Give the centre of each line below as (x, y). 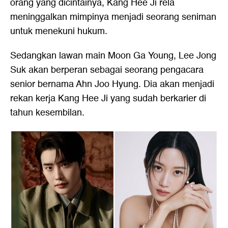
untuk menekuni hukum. (59, 32)
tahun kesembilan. (47, 113)
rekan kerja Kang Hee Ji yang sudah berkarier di (108, 99)
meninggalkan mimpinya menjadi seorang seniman (113, 17)
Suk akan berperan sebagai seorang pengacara (107, 70)
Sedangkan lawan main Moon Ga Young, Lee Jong (113, 56)
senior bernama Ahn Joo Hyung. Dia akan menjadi (112, 84)
